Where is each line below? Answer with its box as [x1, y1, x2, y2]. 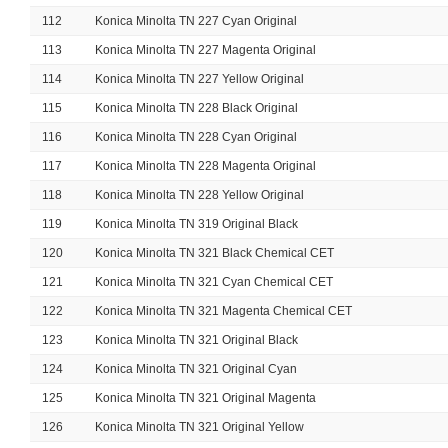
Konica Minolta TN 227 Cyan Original [95, 14, 297, 28]
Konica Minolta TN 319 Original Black [95, 217, 298, 231]
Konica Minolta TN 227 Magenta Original [95, 43, 316, 57]
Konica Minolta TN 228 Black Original [95, 101, 298, 115]
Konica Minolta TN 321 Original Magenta [95, 391, 316, 405]
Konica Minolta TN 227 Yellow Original [95, 72, 304, 86]
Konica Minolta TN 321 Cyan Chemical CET [95, 275, 333, 289]
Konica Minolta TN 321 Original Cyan [95, 362, 297, 376]
